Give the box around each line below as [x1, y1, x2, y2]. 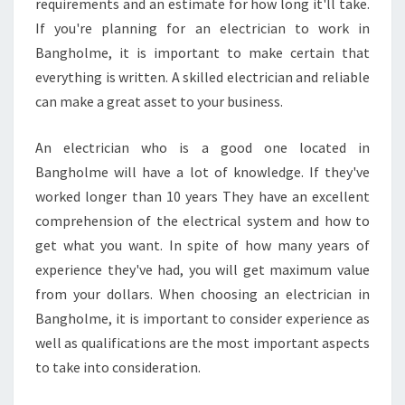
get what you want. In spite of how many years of [35, 236, 370, 254]
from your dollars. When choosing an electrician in [35, 285, 370, 303]
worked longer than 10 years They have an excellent [35, 187, 370, 205]
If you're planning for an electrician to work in [35, 19, 370, 37]
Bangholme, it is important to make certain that [35, 43, 370, 61]
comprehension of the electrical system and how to [35, 212, 370, 230]
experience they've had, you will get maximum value [35, 260, 370, 278]
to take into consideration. [35, 358, 201, 376]
